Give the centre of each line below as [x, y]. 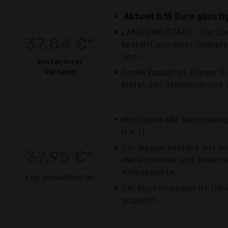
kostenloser [60, 62]
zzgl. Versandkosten [60, 177]
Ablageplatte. [149, 172]
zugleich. [140, 200]
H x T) [133, 132]
